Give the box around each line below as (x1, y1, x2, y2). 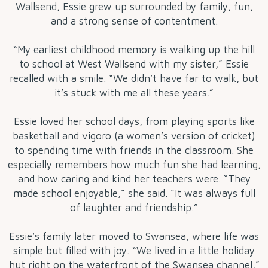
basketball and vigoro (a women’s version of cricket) (13, 130, 255, 142)
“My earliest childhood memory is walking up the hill (13, 44, 255, 56)
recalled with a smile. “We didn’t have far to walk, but (10, 72, 258, 85)
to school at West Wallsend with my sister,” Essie (19, 58, 249, 71)
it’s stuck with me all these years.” (54, 87, 214, 99)
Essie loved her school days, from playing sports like (13, 115, 255, 128)
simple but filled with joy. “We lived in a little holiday (13, 245, 255, 257)
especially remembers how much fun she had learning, (7, 159, 261, 171)
